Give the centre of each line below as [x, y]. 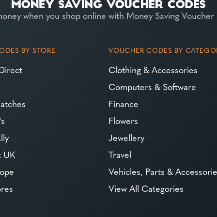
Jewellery [126, 138]
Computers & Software [152, 87]
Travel [120, 155]
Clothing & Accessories [153, 70]
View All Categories [146, 188]
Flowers [123, 121]
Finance [123, 104]
